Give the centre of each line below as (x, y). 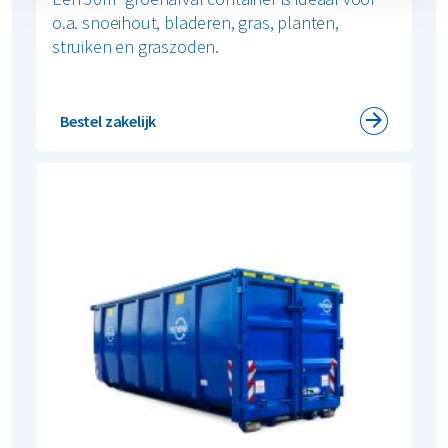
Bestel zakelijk (108, 120)
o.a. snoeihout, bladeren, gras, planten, (195, 22)
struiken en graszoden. (136, 46)
